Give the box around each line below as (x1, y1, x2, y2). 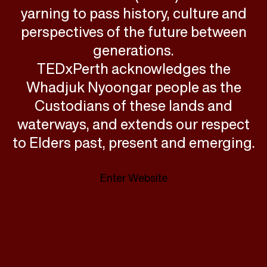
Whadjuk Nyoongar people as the (26, 76, 241, 98)
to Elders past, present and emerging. (12, 132, 255, 153)
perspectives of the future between (20, 21, 247, 42)
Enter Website (100, 170, 167, 185)
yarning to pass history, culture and (20, 2, 247, 24)
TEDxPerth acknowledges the (36, 58, 231, 79)
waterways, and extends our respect (17, 113, 250, 135)
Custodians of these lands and (35, 95, 232, 116)
